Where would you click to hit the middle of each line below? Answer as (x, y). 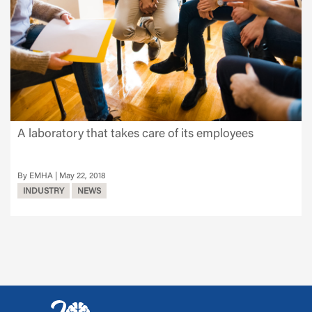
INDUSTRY (44, 191)
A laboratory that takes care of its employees (135, 134)
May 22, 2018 (83, 176)
